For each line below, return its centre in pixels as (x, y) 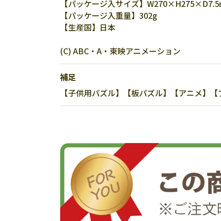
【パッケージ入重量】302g (109, 15)
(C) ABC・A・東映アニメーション (120, 51)
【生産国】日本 (88, 27)
